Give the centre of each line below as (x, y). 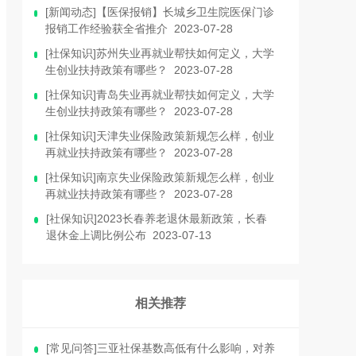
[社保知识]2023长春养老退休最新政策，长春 (156, 219)
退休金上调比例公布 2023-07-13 (128, 235)
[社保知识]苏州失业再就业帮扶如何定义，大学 (160, 53)
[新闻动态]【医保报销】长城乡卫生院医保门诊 (160, 12)
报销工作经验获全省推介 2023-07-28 (139, 29)
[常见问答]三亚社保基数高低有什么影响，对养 (160, 348)
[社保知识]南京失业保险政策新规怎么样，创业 (160, 177)
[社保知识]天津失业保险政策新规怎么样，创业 (160, 136)
